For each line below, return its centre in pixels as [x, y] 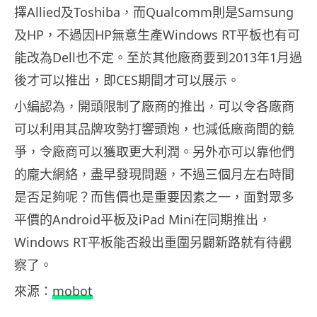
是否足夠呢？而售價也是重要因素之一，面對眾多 [154, 196]
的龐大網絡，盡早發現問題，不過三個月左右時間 [154, 174]
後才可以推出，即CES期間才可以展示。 [127, 80]
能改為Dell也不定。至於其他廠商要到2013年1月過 [158, 57]
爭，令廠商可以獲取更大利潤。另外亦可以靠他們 [154, 151]
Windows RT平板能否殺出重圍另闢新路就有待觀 [153, 242]
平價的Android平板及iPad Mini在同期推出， [143, 219]
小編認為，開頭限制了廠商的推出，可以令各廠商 [154, 106]
